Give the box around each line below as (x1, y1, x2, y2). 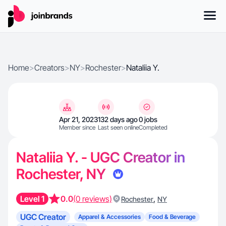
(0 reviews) (73, 194, 112, 204)
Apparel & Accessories (78, 213, 141, 220)
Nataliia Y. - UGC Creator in (16, 149, 185, 166)
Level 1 (20, 194, 44, 204)
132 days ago (97, 115, 138, 124)
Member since (59, 124, 95, 131)
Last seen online (97, 124, 139, 131)
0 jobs (138, 115, 157, 124)
